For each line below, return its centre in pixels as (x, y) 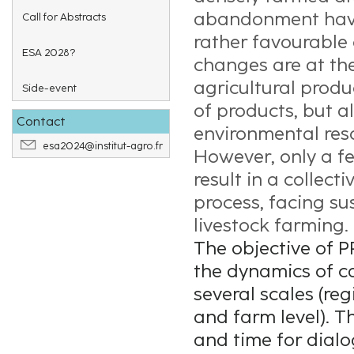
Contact (41, 121)
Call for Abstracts (64, 17)
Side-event (49, 88)
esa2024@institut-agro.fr (103, 145)
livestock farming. (271, 226)
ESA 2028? (49, 52)
